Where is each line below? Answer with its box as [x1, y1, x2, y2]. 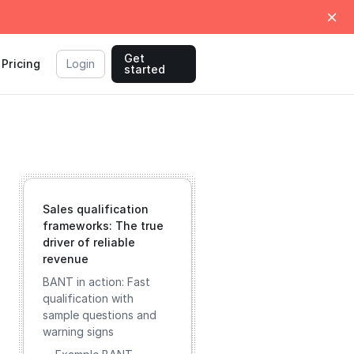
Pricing [2, 57, 41, 70]
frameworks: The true [43, 219, 164, 232]
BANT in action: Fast [43, 275, 150, 288]
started [124, 62, 166, 76]
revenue [43, 252, 88, 265]
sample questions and [43, 308, 156, 322]
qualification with [43, 292, 134, 305]
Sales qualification [43, 202, 149, 216]
